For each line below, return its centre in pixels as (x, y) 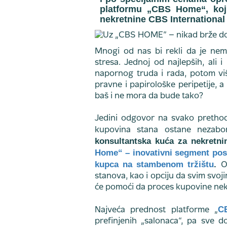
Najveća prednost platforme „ (157, 210)
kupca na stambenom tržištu (155, 164)
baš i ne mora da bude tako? (149, 96)
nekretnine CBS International (162, 19)
